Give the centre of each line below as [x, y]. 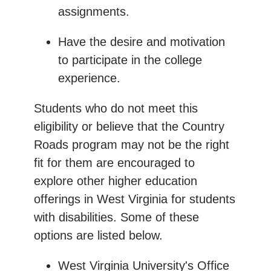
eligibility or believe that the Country [129, 126]
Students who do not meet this [116, 108]
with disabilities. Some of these [116, 217]
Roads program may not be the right [132, 144]
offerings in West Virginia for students [135, 199]
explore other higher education [116, 181]
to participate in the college [130, 60]
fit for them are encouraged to [114, 162]
